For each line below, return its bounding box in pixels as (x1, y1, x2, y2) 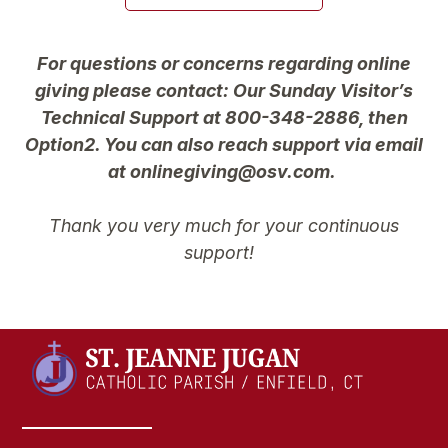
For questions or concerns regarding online (37, 52, 411, 74)
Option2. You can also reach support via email (25, 133, 423, 155)
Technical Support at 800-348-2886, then (40, 106, 408, 128)
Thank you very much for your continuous (49, 214, 399, 236)
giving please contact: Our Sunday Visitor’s (35, 79, 413, 101)
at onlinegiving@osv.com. (108, 160, 340, 182)
